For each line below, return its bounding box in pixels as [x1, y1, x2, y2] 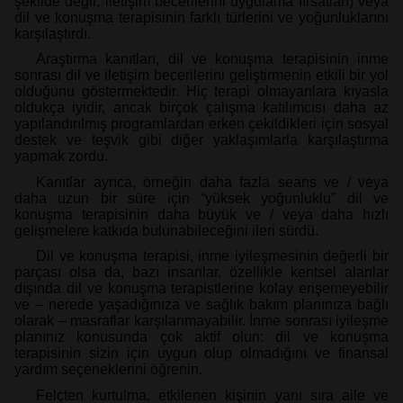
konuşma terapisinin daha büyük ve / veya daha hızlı [14, 206, 389, 222]
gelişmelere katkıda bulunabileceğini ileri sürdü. [14, 222, 318, 238]
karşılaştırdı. [14, 25, 91, 41]
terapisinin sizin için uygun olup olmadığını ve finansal [14, 345, 389, 362]
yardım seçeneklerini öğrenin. [14, 362, 202, 378]
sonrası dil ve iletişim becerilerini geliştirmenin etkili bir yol [14, 67, 389, 84]
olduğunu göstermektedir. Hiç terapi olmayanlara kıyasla [14, 84, 389, 100]
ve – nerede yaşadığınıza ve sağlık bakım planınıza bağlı [14, 297, 389, 313]
